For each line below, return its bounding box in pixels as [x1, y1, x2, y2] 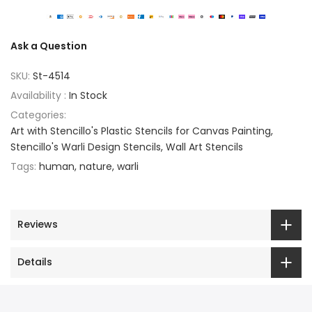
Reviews [17, 217, 58, 232]
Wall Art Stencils [166, 139, 243, 154]
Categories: [10, 107, 66, 122]
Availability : [10, 88, 69, 102]
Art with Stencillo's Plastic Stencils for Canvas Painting [10, 123, 271, 138]
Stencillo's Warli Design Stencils [10, 139, 161, 154]
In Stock [69, 88, 107, 102]
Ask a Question [10, 38, 87, 53]
